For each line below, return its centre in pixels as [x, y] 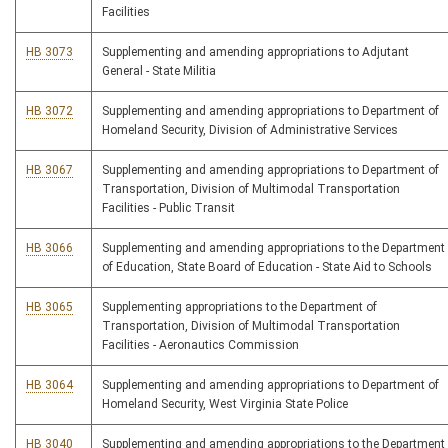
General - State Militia [159, 71]
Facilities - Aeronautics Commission [200, 345]
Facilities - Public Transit [168, 208]
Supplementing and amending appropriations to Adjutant [255, 52]
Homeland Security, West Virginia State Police [225, 404]
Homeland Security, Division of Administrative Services [250, 130]
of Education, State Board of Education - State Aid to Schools [267, 267]
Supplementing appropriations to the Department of [239, 307]
